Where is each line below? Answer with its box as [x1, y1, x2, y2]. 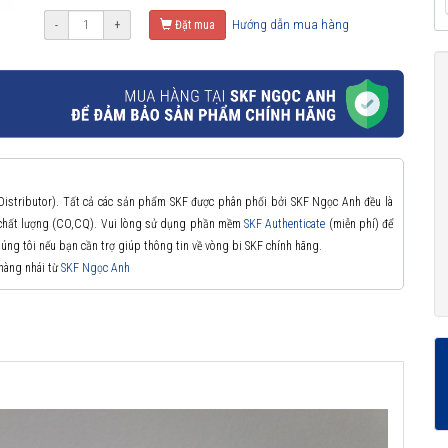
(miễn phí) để [325, 217, 393, 232]
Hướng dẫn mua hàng [229, 16, 349, 32]
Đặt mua [175, 17, 215, 32]
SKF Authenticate [244, 217, 326, 232]
